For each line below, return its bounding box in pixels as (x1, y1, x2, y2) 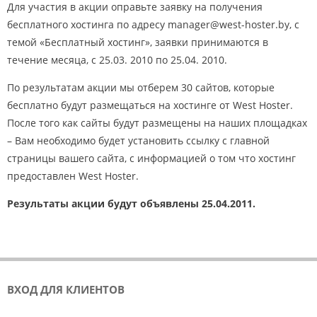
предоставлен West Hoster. (7, 169, 139, 183)
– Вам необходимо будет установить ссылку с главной (7, 134, 270, 147)
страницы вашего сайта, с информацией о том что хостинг (7, 151, 296, 165)
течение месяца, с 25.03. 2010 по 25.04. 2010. (7, 53, 227, 67)
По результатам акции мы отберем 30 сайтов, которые (7, 81, 275, 94)
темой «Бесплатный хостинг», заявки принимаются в (7, 35, 268, 49)
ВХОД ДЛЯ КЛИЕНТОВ (7, 282, 125, 296)
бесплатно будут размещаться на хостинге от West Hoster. (7, 98, 293, 112)
